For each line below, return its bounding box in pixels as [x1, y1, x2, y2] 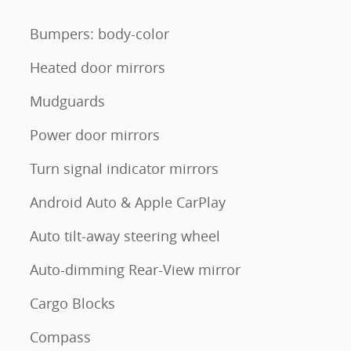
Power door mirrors [30, 125, 160, 144]
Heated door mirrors [30, 58, 165, 77]
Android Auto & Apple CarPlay [30, 193, 226, 212]
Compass [30, 327, 91, 346]
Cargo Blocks [30, 294, 115, 313]
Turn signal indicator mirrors [30, 159, 219, 178]
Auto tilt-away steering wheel [30, 226, 220, 245]
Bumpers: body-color [30, 24, 169, 43]
